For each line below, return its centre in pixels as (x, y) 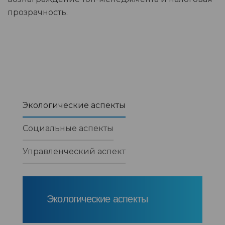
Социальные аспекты (68, 128)
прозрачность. (38, 12)
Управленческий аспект (74, 151)
